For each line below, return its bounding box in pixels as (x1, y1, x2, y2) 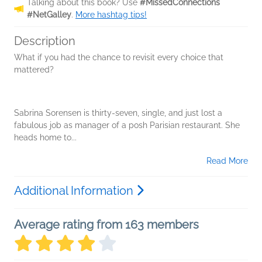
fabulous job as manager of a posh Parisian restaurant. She (14, 120, 240, 130)
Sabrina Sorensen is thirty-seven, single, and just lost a (14, 108, 222, 118)
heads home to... (14, 133, 77, 142)
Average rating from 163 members (14, 218, 199, 232)
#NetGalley (27, 10, 71, 19)
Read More (206, 156, 248, 166)
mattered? (14, 65, 54, 74)
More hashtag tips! (75, 10, 147, 19)
